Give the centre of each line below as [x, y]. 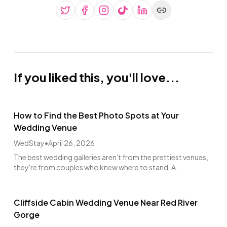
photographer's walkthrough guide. [73, 178]
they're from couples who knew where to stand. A [95, 167]
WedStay [29, 143]
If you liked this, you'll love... [97, 77]
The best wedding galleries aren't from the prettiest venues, [111, 157]
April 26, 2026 [72, 143]
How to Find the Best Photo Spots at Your [97, 116]
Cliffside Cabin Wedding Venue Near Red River [106, 203]
